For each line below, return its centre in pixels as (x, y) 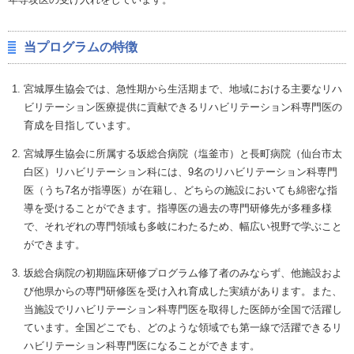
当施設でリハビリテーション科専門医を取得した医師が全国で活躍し (183, 309)
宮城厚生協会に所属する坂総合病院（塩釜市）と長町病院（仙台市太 (183, 153)
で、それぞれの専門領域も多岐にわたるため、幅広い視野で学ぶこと (183, 226)
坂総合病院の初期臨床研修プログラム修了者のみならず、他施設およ (183, 273)
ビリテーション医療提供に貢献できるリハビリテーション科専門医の (183, 107)
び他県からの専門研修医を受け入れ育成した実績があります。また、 (183, 291)
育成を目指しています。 (80, 125)
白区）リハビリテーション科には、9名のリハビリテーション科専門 (180, 171)
